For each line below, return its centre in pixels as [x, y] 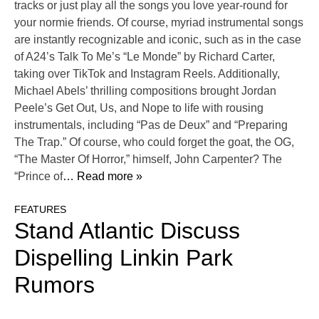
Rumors [54, 285]
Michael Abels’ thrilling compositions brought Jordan [145, 91]
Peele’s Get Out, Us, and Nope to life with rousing [139, 108]
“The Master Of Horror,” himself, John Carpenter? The [148, 159]
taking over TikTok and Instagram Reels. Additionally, [147, 74]
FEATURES [40, 210]
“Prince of [38, 177]
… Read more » [103, 177]
